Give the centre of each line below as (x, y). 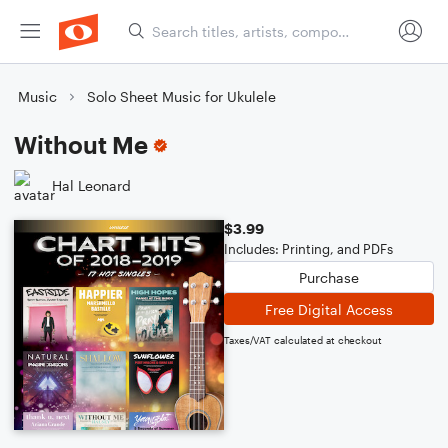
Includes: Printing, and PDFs (308, 249)
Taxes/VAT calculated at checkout (303, 340)
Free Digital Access (329, 309)
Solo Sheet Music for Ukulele (181, 96)
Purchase (329, 277)
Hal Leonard (91, 185)
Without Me (81, 144)
